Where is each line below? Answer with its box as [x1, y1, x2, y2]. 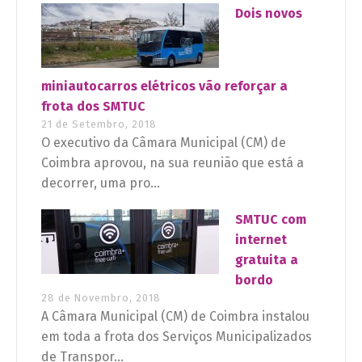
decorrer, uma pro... [41, 175, 160, 192]
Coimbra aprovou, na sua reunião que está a [41, 155, 304, 171]
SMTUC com [235, 212, 306, 228]
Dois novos [235, 6, 302, 22]
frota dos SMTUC [41, 99, 145, 115]
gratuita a [235, 252, 298, 268]
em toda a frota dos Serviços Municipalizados [41, 329, 312, 345]
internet [235, 232, 287, 248]
